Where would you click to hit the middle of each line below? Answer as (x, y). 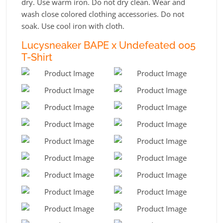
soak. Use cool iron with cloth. (73, 26)
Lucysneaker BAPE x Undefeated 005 (109, 45)
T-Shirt (37, 57)
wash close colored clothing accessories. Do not (103, 14)
